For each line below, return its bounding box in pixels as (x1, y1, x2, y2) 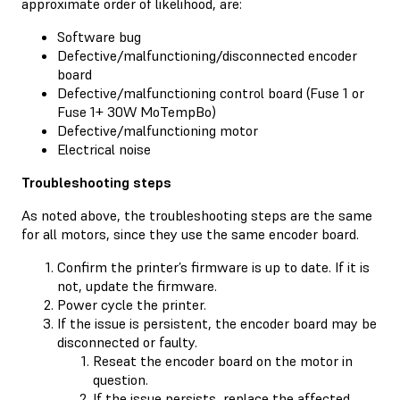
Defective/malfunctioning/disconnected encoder (57, 46, 357, 64)
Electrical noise (57, 139, 151, 158)
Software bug (57, 27, 141, 46)
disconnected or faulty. (57, 332, 197, 351)
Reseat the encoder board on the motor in (93, 351, 353, 370)
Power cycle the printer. (57, 295, 206, 313)
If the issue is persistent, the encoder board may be (57, 313, 377, 332)
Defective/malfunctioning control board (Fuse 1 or (57, 83, 364, 102)
